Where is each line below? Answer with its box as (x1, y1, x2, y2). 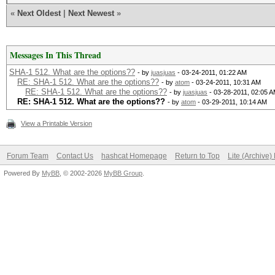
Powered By (4, 169, 42, 177)
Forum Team (7, 152, 48, 160)
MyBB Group (104, 169, 142, 177)
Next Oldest (17, 9, 61, 18)
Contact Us (56, 152, 93, 160)
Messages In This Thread (10, 48, 101, 61)
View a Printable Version (21, 120, 92, 127)
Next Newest (68, 9, 114, 18)
